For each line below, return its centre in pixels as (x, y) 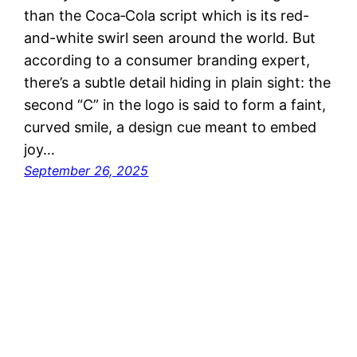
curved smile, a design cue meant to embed (171, 127)
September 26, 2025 (86, 171)
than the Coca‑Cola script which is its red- (167, 16)
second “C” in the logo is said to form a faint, (175, 105)
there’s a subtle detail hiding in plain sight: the (178, 83)
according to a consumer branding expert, (167, 61)
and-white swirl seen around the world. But (170, 38)
